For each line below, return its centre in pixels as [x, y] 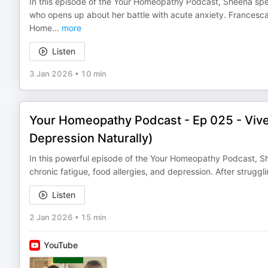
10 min [94, 74]
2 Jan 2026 [51, 217]
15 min [94, 217]
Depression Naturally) [91, 138]
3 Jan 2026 [51, 74]
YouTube [61, 245]
